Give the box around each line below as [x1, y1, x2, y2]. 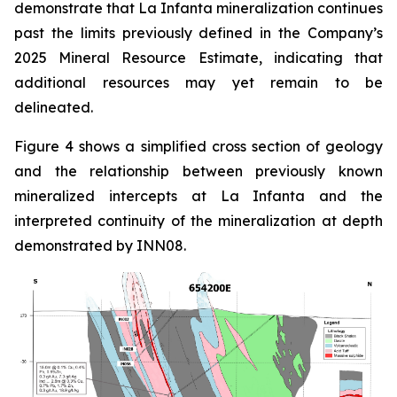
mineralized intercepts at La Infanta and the [14, 187, 383, 206]
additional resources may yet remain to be [14, 74, 383, 92]
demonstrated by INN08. [14, 237, 193, 255]
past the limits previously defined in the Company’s [14, 24, 383, 43]
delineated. [14, 98, 93, 117]
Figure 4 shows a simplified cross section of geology [14, 137, 383, 156]
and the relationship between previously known [14, 162, 383, 181]
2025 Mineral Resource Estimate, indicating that [14, 49, 383, 67]
